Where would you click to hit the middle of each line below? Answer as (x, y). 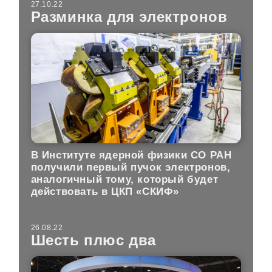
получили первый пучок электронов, (131, 168)
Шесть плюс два (93, 240)
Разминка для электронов (129, 17)
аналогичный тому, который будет (124, 180)
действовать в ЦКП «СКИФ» (105, 192)
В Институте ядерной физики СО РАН (131, 155)
